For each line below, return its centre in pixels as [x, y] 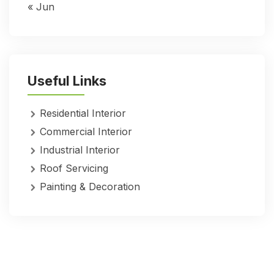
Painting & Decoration [90, 186]
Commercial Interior [86, 131]
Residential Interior [83, 113]
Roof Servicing [74, 168]
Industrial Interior [80, 150]
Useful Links [67, 80]
